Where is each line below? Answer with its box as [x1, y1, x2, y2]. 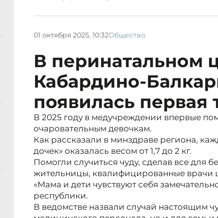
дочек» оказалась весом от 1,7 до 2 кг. [34, 146, 192, 156]
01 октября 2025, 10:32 [34, 30, 109, 39]
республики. [34, 191, 88, 201]
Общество [109, 30, 145, 39]
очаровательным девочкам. [34, 124, 152, 134]
